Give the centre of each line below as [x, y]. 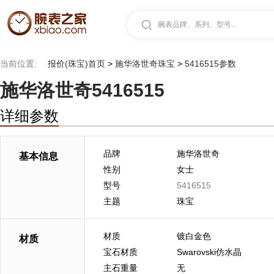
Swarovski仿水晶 [209, 252]
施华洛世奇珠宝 [145, 64]
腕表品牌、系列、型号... [197, 24]
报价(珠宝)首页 [76, 64]
